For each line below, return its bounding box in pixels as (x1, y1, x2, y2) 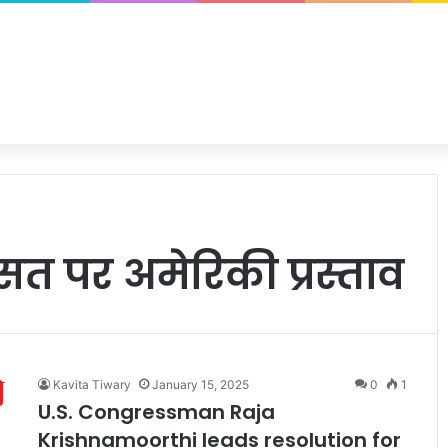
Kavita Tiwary (53, 377, 132, 392)
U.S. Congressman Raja (38, 398, 276, 426)
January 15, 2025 (152, 377, 250, 392)
